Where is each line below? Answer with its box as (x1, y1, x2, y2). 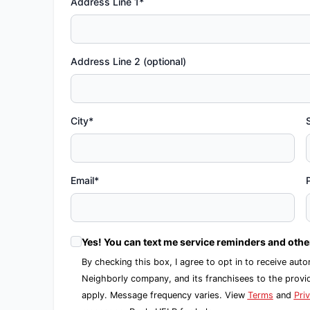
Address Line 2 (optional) (70, 55, 186, 67)
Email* (70, 174, 99, 186)
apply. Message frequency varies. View (81, 290, 248, 300)
